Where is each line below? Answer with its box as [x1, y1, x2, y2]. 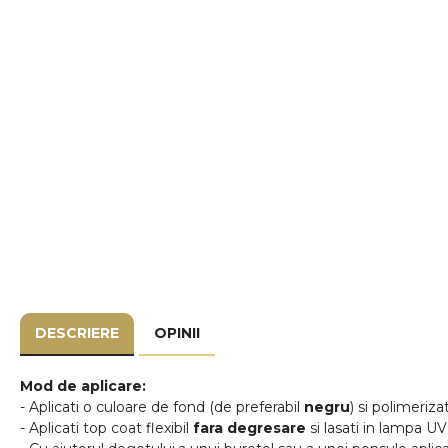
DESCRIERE [35, 324, 119, 342]
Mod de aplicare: [20, 377, 146, 395]
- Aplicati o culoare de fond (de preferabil [20, 398, 304, 416]
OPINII [154, 324, 200, 342]
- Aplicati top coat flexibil [20, 419, 189, 437]
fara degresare [189, 419, 306, 437]
